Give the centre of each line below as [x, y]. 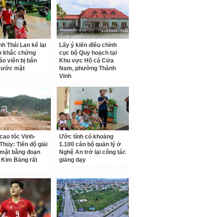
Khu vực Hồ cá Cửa [87, 61]
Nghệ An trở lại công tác [93, 152]
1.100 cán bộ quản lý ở [90, 144]
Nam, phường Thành [88, 68]
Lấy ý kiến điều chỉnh [88, 45]
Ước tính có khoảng [86, 137]
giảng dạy [73, 160]
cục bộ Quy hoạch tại [88, 53]
